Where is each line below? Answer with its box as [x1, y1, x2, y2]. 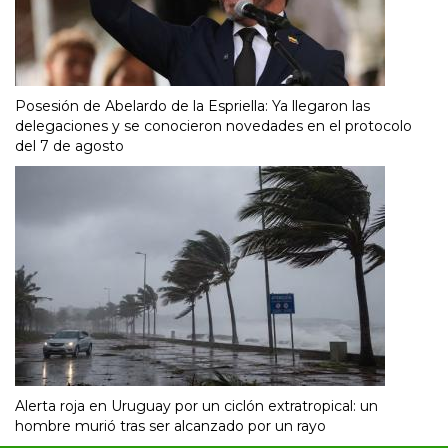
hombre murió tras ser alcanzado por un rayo [15, 417, 326, 436]
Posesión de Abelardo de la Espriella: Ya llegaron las [15, 97, 370, 116]
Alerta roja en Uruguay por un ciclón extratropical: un [15, 397, 378, 416]
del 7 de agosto [15, 137, 124, 156]
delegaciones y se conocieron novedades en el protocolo [15, 117, 412, 136]
